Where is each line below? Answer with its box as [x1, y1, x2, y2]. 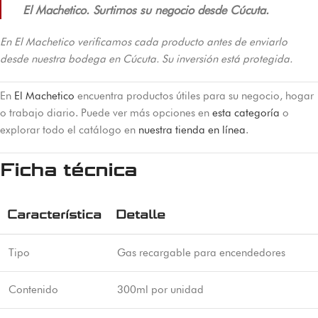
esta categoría [212, 106, 280, 119]
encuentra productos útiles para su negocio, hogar [75, 89, 314, 102]
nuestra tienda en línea [138, 124, 246, 136]
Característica [7, 207, 102, 222]
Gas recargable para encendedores [117, 246, 285, 259]
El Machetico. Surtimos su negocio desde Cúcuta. [23, 2, 269, 17]
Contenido [9, 283, 58, 296]
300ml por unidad [117, 283, 204, 296]
